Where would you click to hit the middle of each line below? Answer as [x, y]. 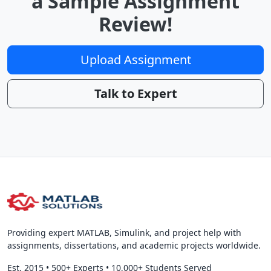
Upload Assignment [135, 60]
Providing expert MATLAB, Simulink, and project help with [124, 233]
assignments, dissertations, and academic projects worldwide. [134, 246]
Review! [135, 24]
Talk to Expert [135, 94]
